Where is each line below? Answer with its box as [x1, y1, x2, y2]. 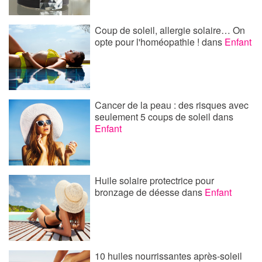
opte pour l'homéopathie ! [95, 35, 202, 49]
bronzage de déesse [95, 185, 182, 199]
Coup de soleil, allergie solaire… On [95, 23, 246, 37]
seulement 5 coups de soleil [95, 110, 213, 124]
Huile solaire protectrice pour [95, 174, 215, 188]
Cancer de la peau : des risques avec [95, 98, 249, 112]
